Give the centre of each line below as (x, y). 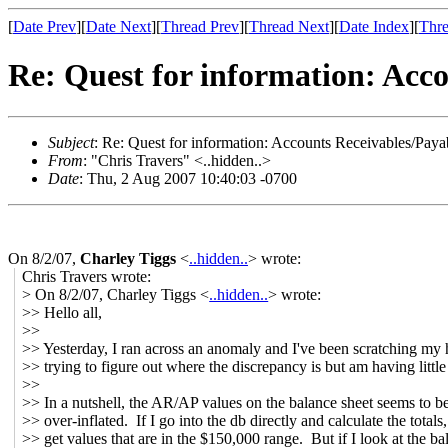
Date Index (374, 26)
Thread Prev (200, 26)
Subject (71, 142)
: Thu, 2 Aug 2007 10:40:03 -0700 (188, 178)
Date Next (118, 26)
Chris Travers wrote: (87, 276)
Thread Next (289, 26)
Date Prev (44, 26)
